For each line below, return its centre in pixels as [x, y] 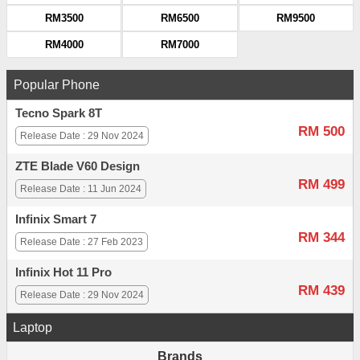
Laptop [33, 328]
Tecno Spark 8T [59, 114]
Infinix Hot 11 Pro [63, 273]
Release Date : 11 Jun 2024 [81, 189]
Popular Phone [57, 85]
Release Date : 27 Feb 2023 [82, 242]
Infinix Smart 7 [56, 220]
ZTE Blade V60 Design [78, 167]
